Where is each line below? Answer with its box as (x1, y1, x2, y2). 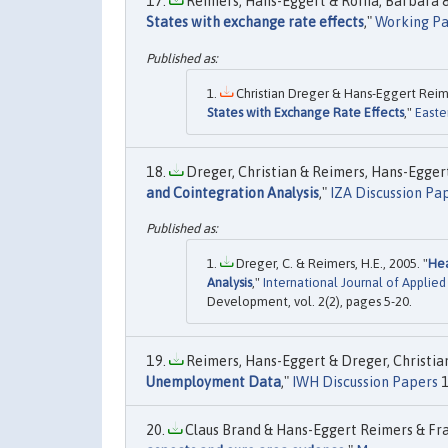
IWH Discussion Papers (292, 374, 438, 391)
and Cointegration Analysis (146, 184, 319, 201)
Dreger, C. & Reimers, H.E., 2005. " (233, 256, 428, 272)
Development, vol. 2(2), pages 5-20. (207, 294, 412, 310)
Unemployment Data (146, 374, 281, 391)
